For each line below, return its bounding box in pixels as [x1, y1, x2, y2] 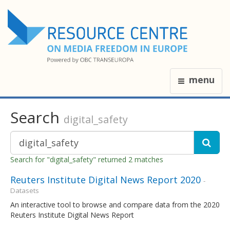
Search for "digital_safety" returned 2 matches [10, 154, 163, 164]
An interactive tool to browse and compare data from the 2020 [10, 199, 220, 209]
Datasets [10, 185, 39, 195]
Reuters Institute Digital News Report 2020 [10, 173, 201, 186]
